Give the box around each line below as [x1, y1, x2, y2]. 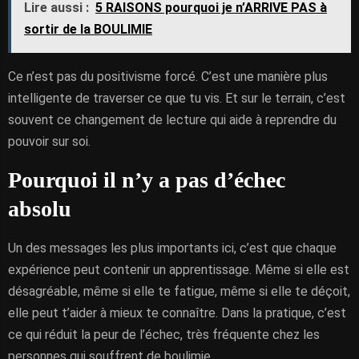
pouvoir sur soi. [8, 134, 91, 149]
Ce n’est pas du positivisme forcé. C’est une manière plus [8, 69, 328, 84]
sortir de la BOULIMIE [24, 22, 152, 37]
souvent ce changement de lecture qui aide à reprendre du [8, 112, 337, 127]
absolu [8, 196, 71, 221]
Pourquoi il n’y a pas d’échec [8, 167, 285, 192]
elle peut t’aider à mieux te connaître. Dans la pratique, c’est [8, 305, 346, 321]
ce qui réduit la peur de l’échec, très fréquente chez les [8, 327, 320, 342]
